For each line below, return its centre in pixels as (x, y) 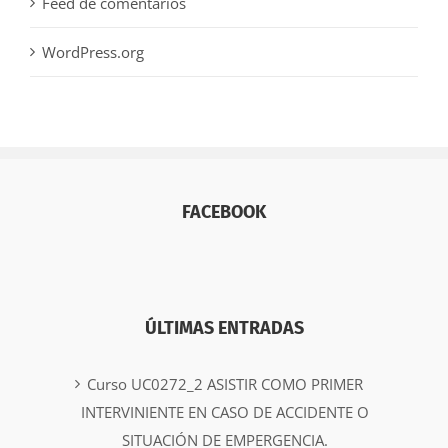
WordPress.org (93, 51)
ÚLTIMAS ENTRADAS (224, 327)
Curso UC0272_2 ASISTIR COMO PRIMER (225, 383)
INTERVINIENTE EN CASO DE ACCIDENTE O (225, 411)
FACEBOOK (224, 211)
